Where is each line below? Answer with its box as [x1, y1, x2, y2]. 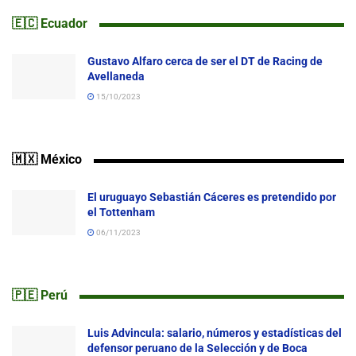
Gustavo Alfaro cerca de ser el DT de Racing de [87, 54, 323, 68]
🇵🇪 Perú [12, 287, 68, 303]
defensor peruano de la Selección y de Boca [87, 341, 308, 354]
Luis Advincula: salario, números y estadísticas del [87, 326, 342, 339]
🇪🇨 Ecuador [12, 15, 87, 31]
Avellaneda [87, 69, 145, 83]
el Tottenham [87, 205, 157, 219]
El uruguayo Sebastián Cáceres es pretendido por [87, 190, 336, 203]
